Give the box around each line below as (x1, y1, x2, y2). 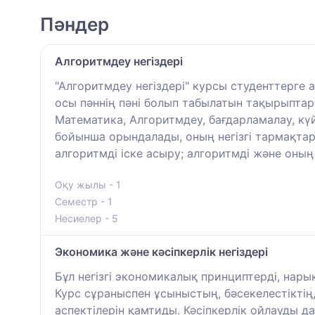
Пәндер (40, 13, 109, 35)
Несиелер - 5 (55, 212, 118, 224)
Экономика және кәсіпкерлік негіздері (55, 244, 268, 259)
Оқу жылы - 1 (55, 178, 121, 191)
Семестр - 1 (55, 195, 112, 207)
